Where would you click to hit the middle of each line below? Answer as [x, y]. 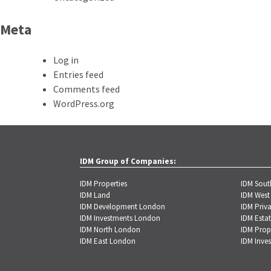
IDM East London [108, 241]
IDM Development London [122, 206]
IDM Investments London [120, 218]
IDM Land [95, 195]
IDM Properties [103, 183]
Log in [66, 60]
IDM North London [110, 229]
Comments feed [87, 89]
